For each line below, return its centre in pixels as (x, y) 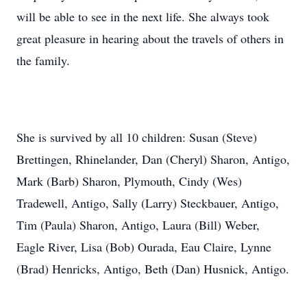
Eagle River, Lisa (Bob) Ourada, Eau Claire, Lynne (144, 247)
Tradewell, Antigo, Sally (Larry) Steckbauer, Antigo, (148, 203)
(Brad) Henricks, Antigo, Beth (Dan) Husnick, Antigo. (153, 269)
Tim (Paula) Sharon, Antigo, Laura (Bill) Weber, (138, 225)
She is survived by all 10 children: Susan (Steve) (137, 137)
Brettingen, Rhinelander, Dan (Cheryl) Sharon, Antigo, (153, 159)
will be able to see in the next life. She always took (143, 16)
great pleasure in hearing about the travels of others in (150, 38)
